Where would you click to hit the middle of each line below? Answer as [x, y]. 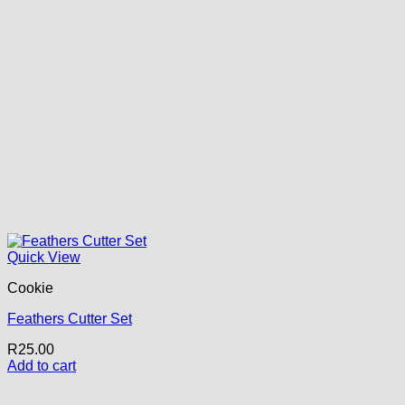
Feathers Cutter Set [70, 318]
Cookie [30, 287]
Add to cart [42, 365]
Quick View [44, 257]
